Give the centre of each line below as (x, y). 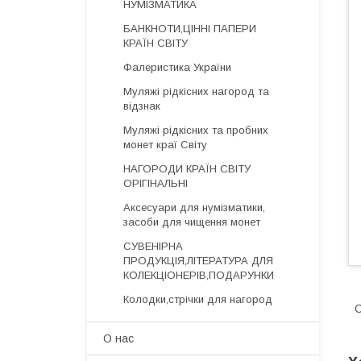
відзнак (142, 106)
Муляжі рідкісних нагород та (196, 91)
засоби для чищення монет (192, 222)
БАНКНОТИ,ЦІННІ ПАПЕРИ (190, 29)
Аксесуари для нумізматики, (194, 207)
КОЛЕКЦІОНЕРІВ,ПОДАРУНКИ (199, 275)
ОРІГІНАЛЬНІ (156, 183)
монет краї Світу (165, 145)
